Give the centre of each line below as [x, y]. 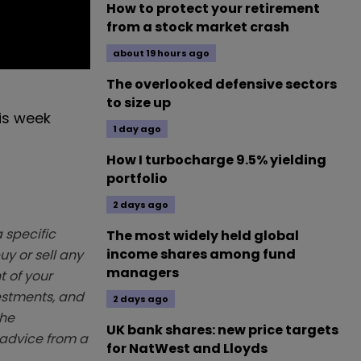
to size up [139, 103]
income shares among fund [201, 254]
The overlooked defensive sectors [222, 84]
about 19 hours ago [161, 53]
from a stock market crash [198, 27]
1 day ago [137, 129]
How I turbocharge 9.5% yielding [216, 160]
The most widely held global [203, 236]
